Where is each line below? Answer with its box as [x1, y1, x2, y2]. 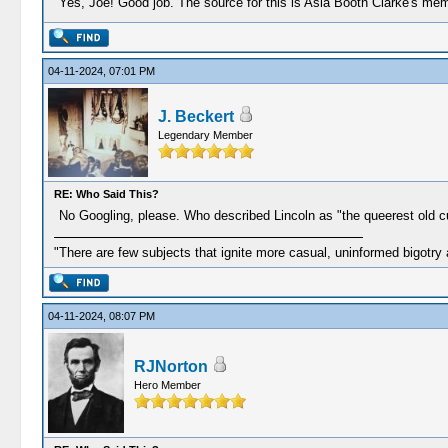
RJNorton [133, 358, 208, 375]
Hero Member [133, 379, 201, 391]
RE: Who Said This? [53, 188, 159, 200]
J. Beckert [157, 108, 234, 125]
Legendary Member [157, 129, 253, 141]
